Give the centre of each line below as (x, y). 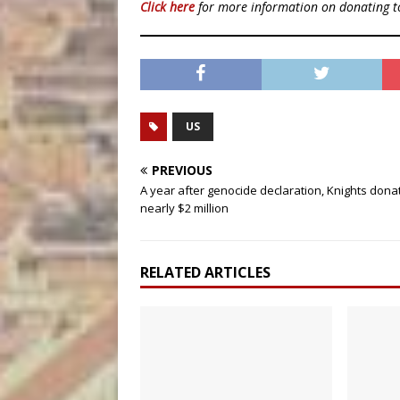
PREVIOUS (182, 170)
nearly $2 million (184, 208)
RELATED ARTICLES (205, 272)
